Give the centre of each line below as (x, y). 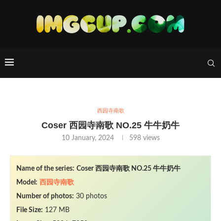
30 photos (91, 196)
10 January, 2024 (88, 138)
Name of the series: (45, 169)
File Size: (30, 210)
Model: (27, 183)
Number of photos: (45, 196)
